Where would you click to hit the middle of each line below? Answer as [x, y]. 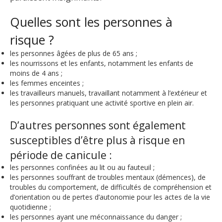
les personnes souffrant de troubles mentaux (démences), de [108, 177]
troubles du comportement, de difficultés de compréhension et [111, 187]
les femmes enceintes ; [47, 83]
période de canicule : [61, 155]
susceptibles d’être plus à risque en [97, 140]
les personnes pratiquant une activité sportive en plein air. [102, 103]
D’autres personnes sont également [98, 125]
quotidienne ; [30, 207]
